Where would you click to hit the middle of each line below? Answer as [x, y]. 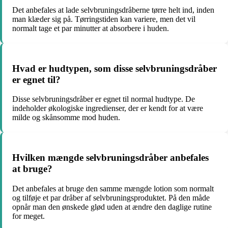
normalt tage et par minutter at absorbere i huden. [91, 28]
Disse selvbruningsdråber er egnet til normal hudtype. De [104, 99]
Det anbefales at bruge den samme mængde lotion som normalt [113, 188]
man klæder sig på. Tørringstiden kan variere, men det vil [104, 19]
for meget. [28, 216]
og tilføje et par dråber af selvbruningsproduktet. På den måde [111, 197]
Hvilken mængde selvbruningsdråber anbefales [110, 158]
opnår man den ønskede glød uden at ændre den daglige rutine [112, 207]
